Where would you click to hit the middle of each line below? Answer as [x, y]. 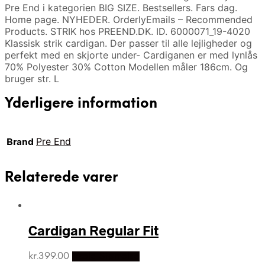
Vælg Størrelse [106, 256]
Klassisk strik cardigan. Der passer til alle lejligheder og [128, 43]
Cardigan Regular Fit [93, 230]
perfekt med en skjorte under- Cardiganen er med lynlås [131, 55]
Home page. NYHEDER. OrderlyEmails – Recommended [129, 19]
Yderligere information [81, 104]
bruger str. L [32, 78]
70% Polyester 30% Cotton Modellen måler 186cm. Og [126, 67]
